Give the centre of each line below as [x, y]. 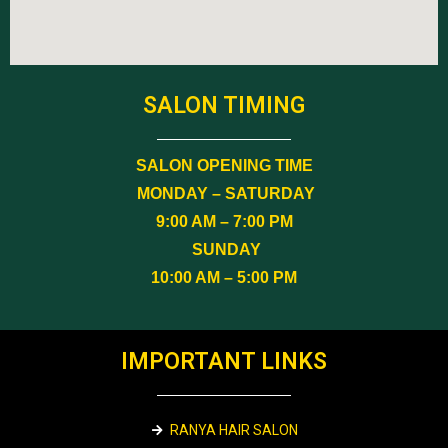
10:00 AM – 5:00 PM [224, 277]
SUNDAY [226, 249]
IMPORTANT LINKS [224, 361]
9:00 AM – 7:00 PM [224, 221]
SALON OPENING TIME [224, 165]
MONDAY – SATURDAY [224, 193]
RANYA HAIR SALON [234, 430]
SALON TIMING [224, 105]
